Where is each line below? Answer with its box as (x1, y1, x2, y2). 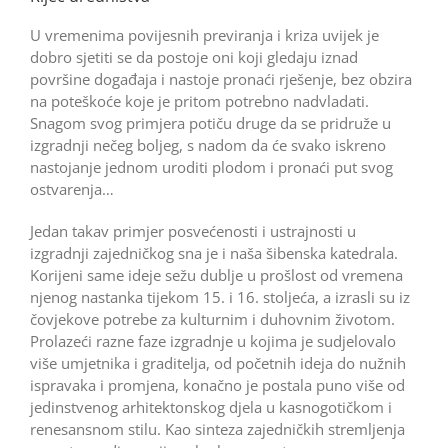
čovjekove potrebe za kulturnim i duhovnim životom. (29, 308, 395, 329)
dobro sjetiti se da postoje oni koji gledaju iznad (29, 46, 358, 67)
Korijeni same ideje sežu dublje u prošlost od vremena (29, 264, 403, 285)
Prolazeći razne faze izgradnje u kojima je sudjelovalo (29, 330, 396, 351)
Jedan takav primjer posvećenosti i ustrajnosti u (29, 220, 356, 241)
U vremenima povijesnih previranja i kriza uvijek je (29, 24, 379, 45)
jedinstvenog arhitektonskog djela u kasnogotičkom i (29, 396, 392, 417)
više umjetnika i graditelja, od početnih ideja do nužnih (29, 352, 406, 373)
